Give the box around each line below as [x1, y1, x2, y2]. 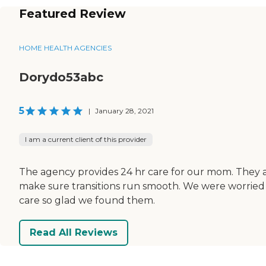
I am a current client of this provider [25, 134, 147, 144]
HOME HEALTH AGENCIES [19, 43, 112, 52]
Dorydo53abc [19, 69, 103, 84]
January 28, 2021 [95, 106, 154, 115]
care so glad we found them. [19, 194, 155, 206]
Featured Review [19, 6, 126, 21]
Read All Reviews [30, 227, 118, 239]
